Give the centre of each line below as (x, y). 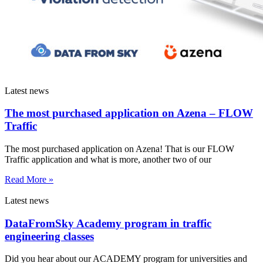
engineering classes (49, 236)
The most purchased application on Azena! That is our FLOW (119, 149)
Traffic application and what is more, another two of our (108, 159)
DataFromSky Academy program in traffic (108, 223)
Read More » (29, 179)
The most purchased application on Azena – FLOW (129, 113)
